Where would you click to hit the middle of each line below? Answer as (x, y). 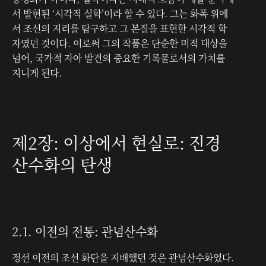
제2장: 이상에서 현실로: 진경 (116, 142)
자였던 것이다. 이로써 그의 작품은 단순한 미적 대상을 (120, 43)
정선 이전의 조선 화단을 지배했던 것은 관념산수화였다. (123, 257)
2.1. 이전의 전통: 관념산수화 (85, 231)
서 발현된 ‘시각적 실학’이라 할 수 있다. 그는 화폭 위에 (120, 13)
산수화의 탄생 (62, 164)
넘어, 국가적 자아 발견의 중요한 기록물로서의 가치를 (118, 58)
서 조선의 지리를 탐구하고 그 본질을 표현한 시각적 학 (119, 28)
